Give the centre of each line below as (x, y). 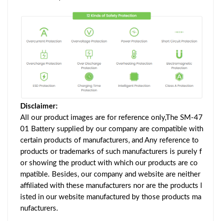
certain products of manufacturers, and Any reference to (110, 140)
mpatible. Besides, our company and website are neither (110, 174)
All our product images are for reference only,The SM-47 (111, 117)
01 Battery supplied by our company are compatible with (112, 129)
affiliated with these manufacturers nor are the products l (111, 185)
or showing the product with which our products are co (109, 163)
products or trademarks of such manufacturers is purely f (111, 151)
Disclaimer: (39, 106)
